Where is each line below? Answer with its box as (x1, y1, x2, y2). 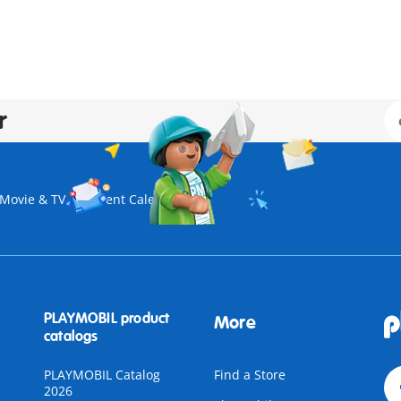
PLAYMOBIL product (43, 310, 170, 328)
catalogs (43, 328, 98, 346)
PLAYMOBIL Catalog (43, 366, 160, 383)
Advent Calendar (83, 191, 183, 208)
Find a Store (213, 366, 286, 383)
